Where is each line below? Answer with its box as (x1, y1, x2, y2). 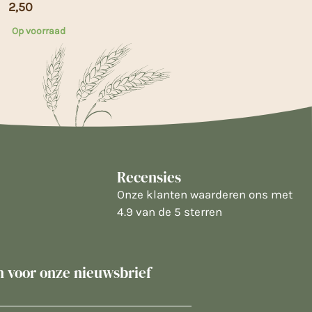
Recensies (117, 166, 181, 187)
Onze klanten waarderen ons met (117, 187, 292, 201)
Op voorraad (12, 25, 65, 38)
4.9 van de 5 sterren (117, 204, 222, 219)
